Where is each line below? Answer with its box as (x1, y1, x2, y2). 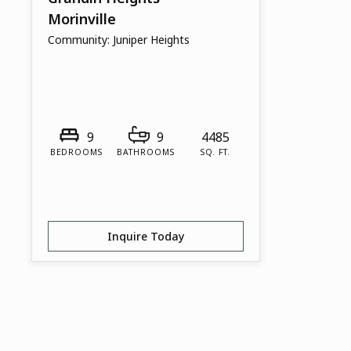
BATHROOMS (117, 146, 175, 157)
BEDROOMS (49, 146, 103, 157)
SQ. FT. (200, 146, 230, 157)
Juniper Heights (113, 31, 190, 47)
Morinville (48, 9, 116, 28)
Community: (48, 31, 113, 47)
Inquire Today (107, 228, 184, 244)
